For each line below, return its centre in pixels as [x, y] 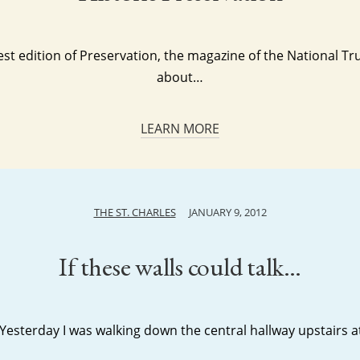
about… [180, 77]
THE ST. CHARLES [135, 212]
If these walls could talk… [180, 267]
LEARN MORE [180, 129]
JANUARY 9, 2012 [227, 212]
